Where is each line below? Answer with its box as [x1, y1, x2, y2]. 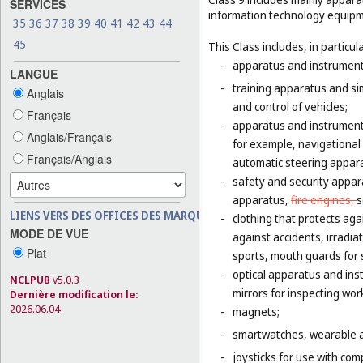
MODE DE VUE [10, 224, 88, 241]
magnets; [233, 304, 280, 320]
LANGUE [10, 65, 58, 82]
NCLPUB [10, 271, 50, 287]
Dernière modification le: [10, 286, 138, 301]
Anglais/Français [23, 128, 112, 145]
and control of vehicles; [233, 99, 348, 115]
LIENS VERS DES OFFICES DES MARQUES [10, 207, 216, 223]
